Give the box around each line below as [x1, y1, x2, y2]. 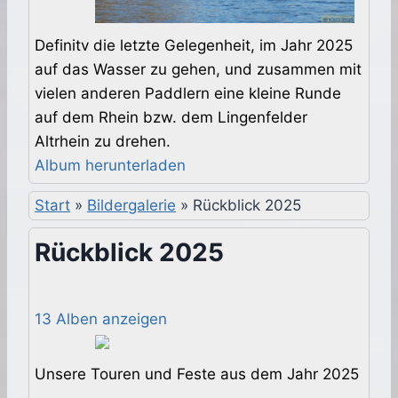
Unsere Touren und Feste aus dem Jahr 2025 [35, 365, 359, 384]
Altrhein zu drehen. [35, 132, 171, 151]
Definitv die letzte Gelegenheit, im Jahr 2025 [35, 36, 353, 55]
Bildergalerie [87, 196, 176, 215]
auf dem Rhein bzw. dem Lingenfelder [35, 108, 307, 127]
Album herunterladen [35, 156, 186, 175]
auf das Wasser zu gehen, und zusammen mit [35, 60, 362, 79]
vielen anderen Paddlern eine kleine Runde [35, 84, 341, 103]
